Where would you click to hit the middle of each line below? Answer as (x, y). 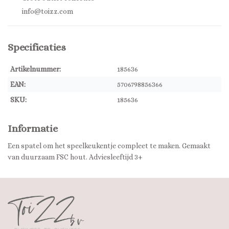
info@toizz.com (48, 11)
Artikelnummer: (36, 69)
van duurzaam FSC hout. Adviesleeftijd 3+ (75, 157)
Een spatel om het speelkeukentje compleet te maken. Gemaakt (109, 146)
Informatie (33, 129)
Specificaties (37, 47)
